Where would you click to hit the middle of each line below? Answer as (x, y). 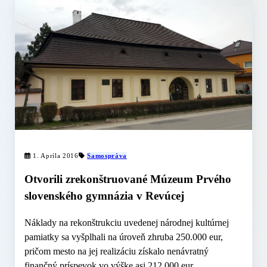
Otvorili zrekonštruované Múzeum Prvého (128, 179)
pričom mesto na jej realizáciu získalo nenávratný (117, 252)
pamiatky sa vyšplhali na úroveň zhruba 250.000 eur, (124, 237)
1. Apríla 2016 (55, 155)
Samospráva (107, 155)
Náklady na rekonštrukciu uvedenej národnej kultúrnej (127, 223)
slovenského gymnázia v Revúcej (104, 196)
